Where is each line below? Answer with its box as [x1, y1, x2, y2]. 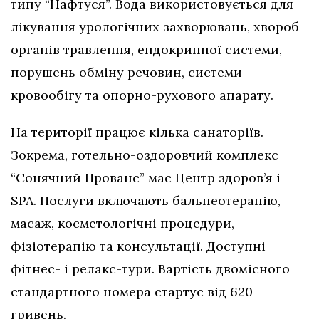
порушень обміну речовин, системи [11, 64, 242, 81]
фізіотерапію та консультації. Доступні [11, 238, 266, 255]
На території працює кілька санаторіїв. [11, 124, 263, 141]
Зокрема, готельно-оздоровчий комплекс [11, 147, 278, 164]
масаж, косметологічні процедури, [11, 215, 234, 232]
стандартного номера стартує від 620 [11, 283, 253, 300]
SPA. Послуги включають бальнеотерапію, [11, 192, 281, 209]
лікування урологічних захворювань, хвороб [11, 19, 299, 36]
